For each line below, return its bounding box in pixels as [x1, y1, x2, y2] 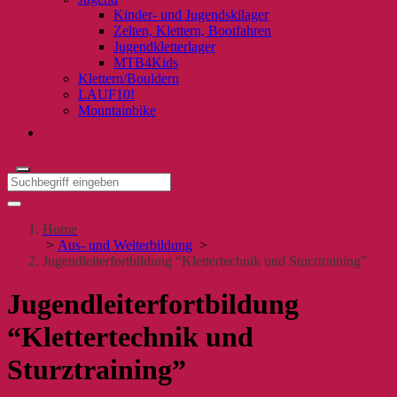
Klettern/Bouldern [78, 71, 179, 86]
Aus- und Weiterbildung [58, 237, 192, 253]
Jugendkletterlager [113, 39, 215, 54]
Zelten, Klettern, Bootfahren [113, 23, 271, 38]
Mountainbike [78, 103, 156, 118]
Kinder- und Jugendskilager [113, 7, 269, 22]
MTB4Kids [113, 55, 178, 70]
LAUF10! [78, 87, 135, 102]
